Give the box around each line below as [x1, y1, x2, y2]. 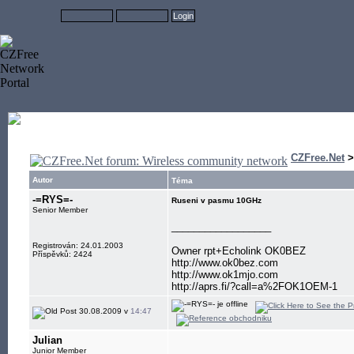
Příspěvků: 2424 [32, 250, 92, 258]
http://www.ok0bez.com [171, 257, 278, 269]
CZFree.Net [291, 152, 345, 164]
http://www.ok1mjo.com [171, 269, 278, 281]
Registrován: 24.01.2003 [32, 241, 123, 250]
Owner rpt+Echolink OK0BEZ [171, 245, 306, 257]
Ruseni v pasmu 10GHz [171, 196, 262, 205]
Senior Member [32, 205, 88, 214]
